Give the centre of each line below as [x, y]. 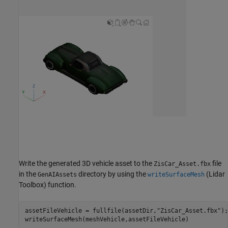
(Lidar [215, 174]
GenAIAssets [57, 174]
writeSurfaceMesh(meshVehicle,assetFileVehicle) [107, 220]
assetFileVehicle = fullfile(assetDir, [91, 211]
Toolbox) [33, 184]
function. [61, 184]
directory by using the [112, 174]
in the [28, 174]
